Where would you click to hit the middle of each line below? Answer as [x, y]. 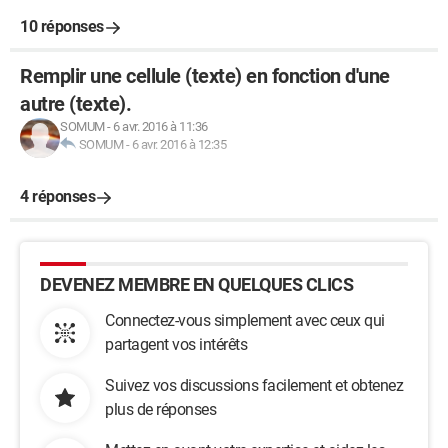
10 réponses [62, 26]
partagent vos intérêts [176, 344]
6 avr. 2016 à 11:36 [160, 126]
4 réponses [57, 196]
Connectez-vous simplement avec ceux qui [245, 320]
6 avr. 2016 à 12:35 [178, 144]
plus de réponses [160, 409]
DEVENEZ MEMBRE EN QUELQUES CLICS [196, 284]
